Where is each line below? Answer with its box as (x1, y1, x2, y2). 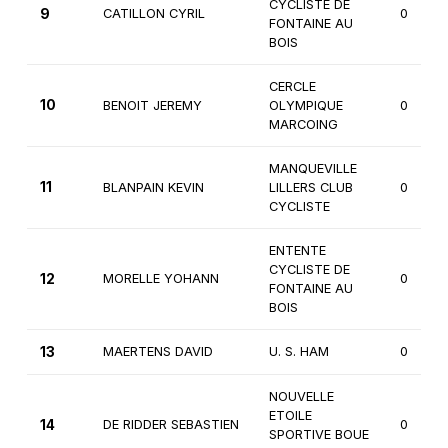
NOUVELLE (268, 389, 334, 405)
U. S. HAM (268, 344, 329, 360)
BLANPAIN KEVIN (102, 180, 204, 196)
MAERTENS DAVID (102, 344, 213, 360)
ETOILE (268, 408, 312, 424)
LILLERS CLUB (268, 180, 353, 196)
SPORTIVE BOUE (268, 427, 369, 443)
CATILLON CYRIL (102, 6, 205, 22)
